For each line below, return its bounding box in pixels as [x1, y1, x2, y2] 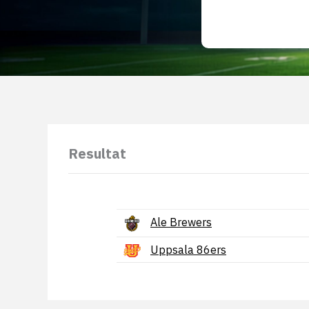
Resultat [68, 144, 126, 163]
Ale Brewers [150, 215, 212, 229]
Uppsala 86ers [150, 243, 226, 257]
